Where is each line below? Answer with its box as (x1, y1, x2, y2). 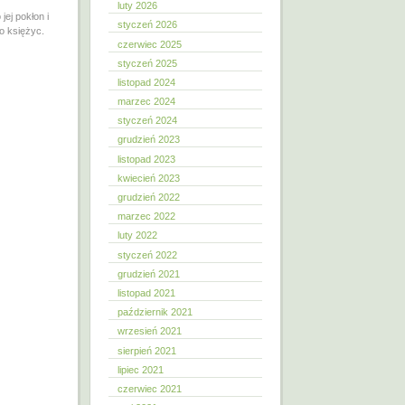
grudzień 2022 (118, 192, 180, 202)
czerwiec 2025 (118, 38, 182, 50)
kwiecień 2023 (118, 172, 180, 184)
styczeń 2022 (118, 249, 177, 260)
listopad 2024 (118, 76, 175, 88)
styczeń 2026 (118, 19, 177, 31)
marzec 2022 (118, 211, 175, 222)
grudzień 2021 (118, 268, 180, 279)
